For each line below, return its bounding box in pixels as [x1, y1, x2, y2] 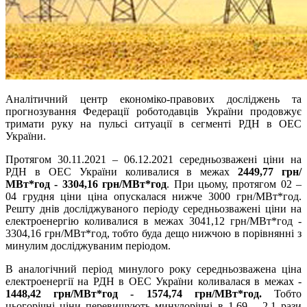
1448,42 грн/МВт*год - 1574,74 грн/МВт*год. [5, 288, 262, 300]
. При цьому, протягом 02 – [167, 178, 302, 191]
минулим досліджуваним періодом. [5, 240, 171, 252]
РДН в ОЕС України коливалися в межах [5, 166, 238, 178]
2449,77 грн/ [238, 166, 302, 178]
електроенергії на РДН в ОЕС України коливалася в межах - [5, 275, 302, 288]
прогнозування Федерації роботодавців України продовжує [5, 106, 302, 118]
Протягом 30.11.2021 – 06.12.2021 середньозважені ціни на [5, 153, 302, 166]
